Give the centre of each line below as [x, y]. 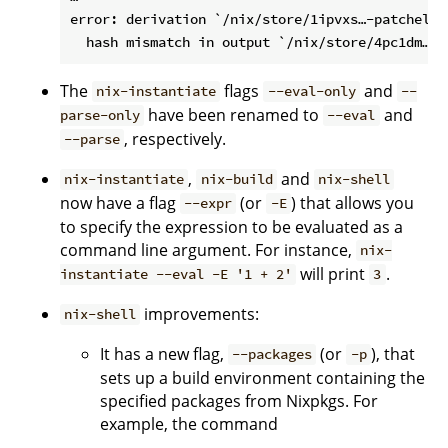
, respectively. [175, 138]
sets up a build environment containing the [262, 377]
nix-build [236, 179]
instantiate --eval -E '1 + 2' [176, 274]
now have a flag [120, 202]
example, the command [189, 423]
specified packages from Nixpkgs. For [239, 400]
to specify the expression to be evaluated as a [231, 226]
